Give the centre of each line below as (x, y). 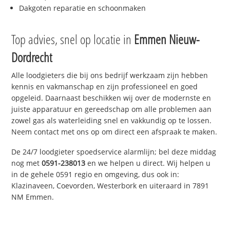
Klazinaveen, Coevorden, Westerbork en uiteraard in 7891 (110, 186)
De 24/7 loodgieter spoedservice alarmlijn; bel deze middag (114, 152)
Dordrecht (32, 57)
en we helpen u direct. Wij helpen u (148, 163)
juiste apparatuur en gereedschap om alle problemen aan (112, 109)
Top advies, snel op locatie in (73, 39)
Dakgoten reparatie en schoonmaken (83, 8)
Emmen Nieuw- (167, 39)
